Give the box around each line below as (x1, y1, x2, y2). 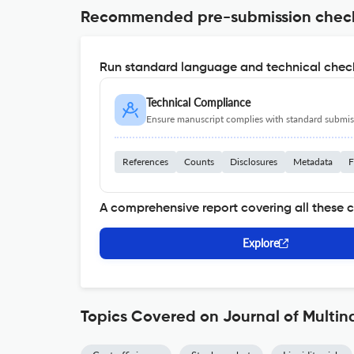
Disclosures (230, 156, 277, 168)
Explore (243, 236, 279, 250)
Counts (184, 156, 214, 168)
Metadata (293, 156, 333, 168)
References (122, 156, 168, 168)
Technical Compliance (146, 96, 250, 109)
